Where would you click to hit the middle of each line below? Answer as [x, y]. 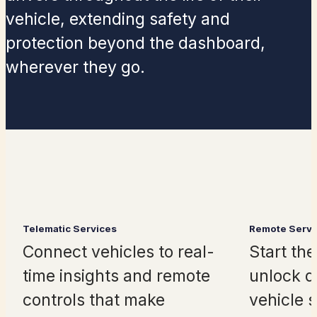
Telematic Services [70, 229]
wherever [44, 68]
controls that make [94, 300]
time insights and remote [116, 276]
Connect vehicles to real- [119, 252]
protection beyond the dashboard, [136, 44]
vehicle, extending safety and [118, 19]
